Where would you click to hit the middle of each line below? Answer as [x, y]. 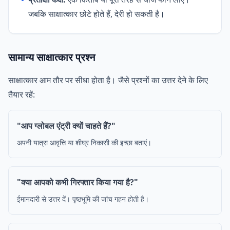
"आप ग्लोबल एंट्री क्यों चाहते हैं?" [66, 126]
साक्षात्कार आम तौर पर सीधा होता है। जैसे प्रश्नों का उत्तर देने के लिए [108, 80]
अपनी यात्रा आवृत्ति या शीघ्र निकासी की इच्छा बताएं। [84, 142]
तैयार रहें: [22, 94]
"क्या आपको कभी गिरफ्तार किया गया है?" [78, 182]
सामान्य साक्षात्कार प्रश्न [52, 57]
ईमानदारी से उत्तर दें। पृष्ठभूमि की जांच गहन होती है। [83, 199]
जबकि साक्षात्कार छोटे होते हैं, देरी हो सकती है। [97, 14]
